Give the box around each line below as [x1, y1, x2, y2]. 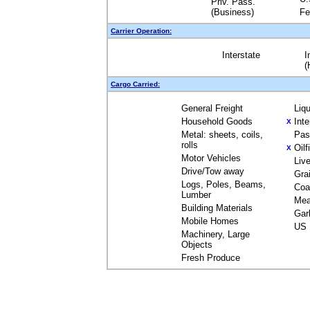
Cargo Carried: [111, 80, 160, 88]
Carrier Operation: [111, 27, 172, 35]
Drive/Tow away [181, 166, 244, 176]
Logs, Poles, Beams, [181, 179, 266, 190]
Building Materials [181, 203, 253, 213]
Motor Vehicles [181, 153, 241, 163]
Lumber [181, 190, 211, 200]
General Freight [181, 103, 243, 113]
